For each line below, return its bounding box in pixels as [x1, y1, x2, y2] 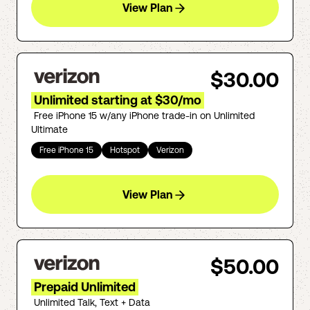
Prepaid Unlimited [34, 280, 136, 294]
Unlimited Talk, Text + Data [34, 297, 150, 308]
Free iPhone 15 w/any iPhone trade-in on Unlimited [34, 110, 255, 121]
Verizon [156, 145, 184, 155]
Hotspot [110, 145, 140, 155]
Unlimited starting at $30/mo [34, 93, 201, 107]
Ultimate [31, 124, 68, 135]
